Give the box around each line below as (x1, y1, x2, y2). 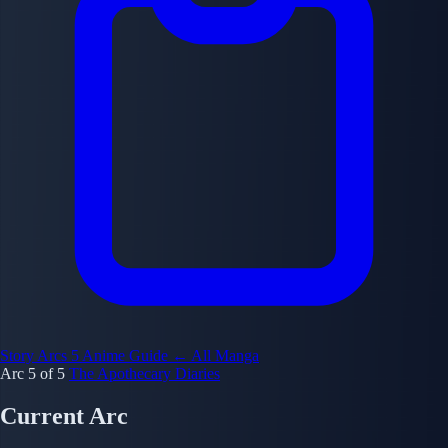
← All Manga (172, 347, 259, 364)
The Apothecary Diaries (69, 365, 220, 382)
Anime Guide (82, 347, 172, 364)
